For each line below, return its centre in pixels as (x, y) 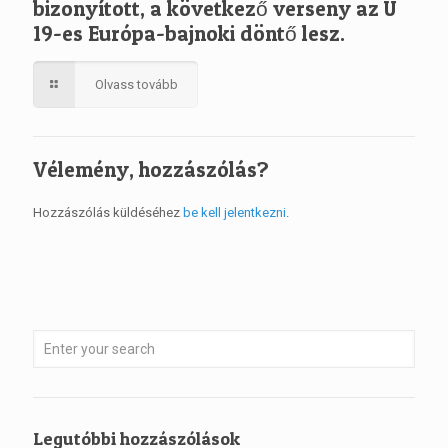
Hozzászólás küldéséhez (108, 212)
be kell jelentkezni (234, 212)
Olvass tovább (137, 84)
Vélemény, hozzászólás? (151, 169)
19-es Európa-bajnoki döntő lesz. (189, 33)
